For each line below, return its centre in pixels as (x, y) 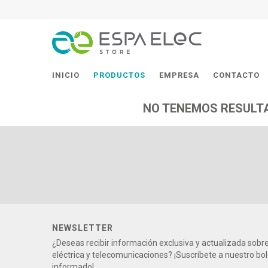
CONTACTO (236, 75)
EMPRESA (179, 75)
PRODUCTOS (119, 75)
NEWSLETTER (83, 228)
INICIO (66, 75)
